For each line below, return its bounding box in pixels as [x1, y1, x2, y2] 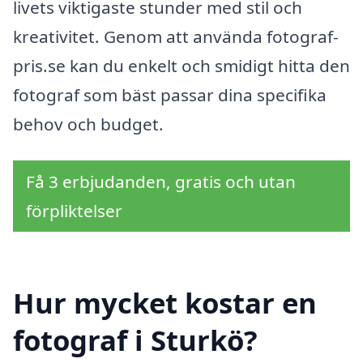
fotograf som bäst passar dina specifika [13, 83, 327, 106]
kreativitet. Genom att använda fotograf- [13, 24, 339, 48]
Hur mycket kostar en [13, 283, 317, 322]
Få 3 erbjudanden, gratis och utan [26, 170, 296, 194]
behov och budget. [13, 112, 164, 135]
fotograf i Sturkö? [13, 320, 258, 359]
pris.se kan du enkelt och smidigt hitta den [13, 53, 350, 77]
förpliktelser [26, 199, 122, 223]
